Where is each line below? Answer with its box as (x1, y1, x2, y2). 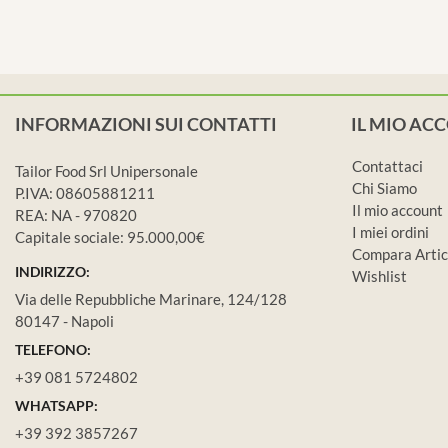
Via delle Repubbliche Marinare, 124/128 (15, 289, 287, 308)
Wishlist (352, 266, 407, 285)
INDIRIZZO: (15, 262, 90, 280)
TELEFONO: (15, 340, 91, 358)
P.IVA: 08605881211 (15, 183, 155, 202)
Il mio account (352, 200, 443, 219)
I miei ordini (352, 222, 429, 241)
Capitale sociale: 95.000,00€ (15, 227, 205, 246)
